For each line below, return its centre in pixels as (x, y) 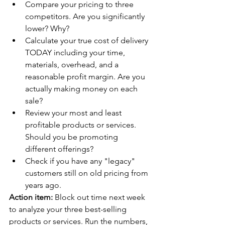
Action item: (31, 197)
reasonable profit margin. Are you (86, 76)
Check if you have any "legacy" (81, 161)
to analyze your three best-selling (69, 209)
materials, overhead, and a (73, 64)
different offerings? (59, 149)
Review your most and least (74, 113)
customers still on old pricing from (88, 173)
